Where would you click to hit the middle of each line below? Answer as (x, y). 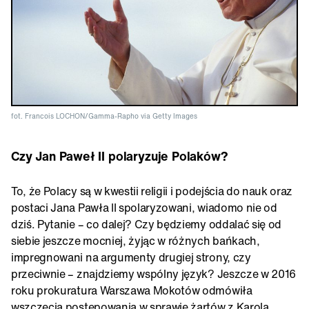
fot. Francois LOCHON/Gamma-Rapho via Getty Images (104, 116)
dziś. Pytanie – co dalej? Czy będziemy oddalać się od (147, 224)
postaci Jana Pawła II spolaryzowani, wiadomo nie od (144, 207)
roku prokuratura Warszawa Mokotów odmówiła (132, 290)
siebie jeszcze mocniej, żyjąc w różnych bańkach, (136, 240)
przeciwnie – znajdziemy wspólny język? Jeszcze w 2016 (154, 273)
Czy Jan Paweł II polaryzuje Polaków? (120, 156)
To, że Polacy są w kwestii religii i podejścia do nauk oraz (152, 191)
